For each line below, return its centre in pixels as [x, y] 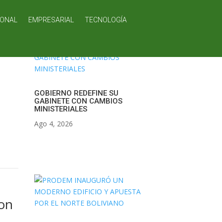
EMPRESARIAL [51, 20]
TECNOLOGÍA [106, 20]
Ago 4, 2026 [53, 123]
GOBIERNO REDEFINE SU [76, 93]
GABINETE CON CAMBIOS [78, 101]
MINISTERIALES [60, 109]
